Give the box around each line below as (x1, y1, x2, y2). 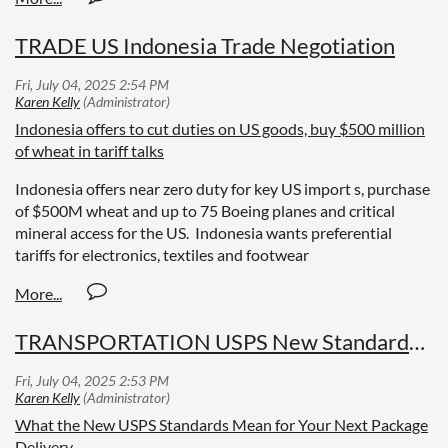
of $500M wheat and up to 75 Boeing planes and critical (15, 200, 395, 220)
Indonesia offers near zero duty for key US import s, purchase (15, 178, 430, 198)
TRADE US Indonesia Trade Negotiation (15, 31, 395, 59)
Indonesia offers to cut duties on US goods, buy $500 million (15, 118, 425, 138)
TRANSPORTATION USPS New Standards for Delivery (409, 327, 425, 355)
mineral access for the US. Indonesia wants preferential (15, 222, 392, 242)
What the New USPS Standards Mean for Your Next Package (15, 414, 428, 434)
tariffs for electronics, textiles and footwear (15, 244, 309, 264)
